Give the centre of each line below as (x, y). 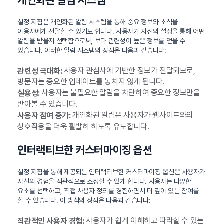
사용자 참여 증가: (44, 115)
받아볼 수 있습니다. (47, 104)
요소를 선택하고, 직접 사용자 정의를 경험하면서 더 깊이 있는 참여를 (108, 191)
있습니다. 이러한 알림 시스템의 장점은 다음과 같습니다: (92, 50)
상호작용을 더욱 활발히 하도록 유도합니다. (83, 126)
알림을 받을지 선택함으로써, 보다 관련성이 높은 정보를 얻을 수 (102, 41)
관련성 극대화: (40, 71)
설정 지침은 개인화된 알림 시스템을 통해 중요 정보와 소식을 (98, 22)
